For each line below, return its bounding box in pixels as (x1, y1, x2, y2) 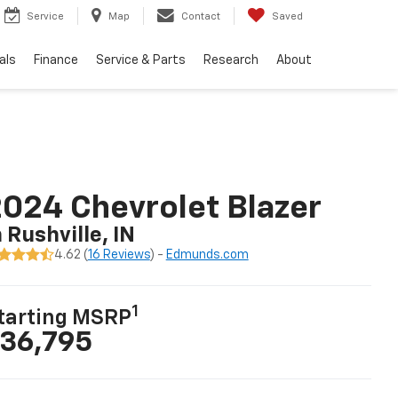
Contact (181, 12, 220, 22)
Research (203, 54, 259, 68)
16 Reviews (87, 249, 150, 262)
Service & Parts (96, 54, 186, 68)
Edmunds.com (165, 249, 249, 262)
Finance (34, 54, 78, 68)
